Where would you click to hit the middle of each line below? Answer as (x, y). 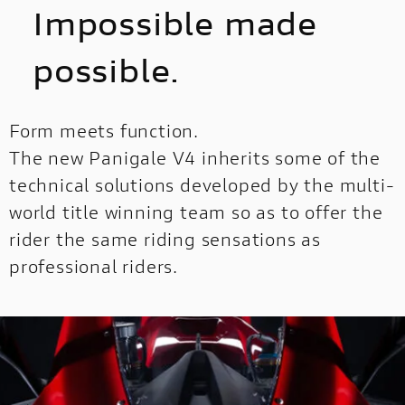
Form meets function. (104, 131)
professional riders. (94, 266)
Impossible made (175, 24)
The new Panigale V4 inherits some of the (195, 158)
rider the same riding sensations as (165, 239)
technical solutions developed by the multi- (202, 185)
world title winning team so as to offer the (196, 212)
